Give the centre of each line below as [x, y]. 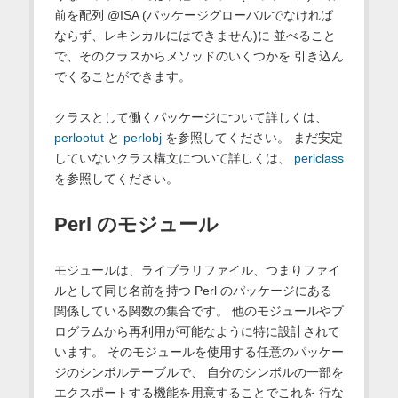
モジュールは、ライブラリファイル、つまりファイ [197, 271]
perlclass [318, 159]
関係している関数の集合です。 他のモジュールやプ [199, 311]
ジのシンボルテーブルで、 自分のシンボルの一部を [199, 373]
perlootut [79, 138]
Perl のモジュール [136, 225]
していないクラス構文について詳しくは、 [174, 159]
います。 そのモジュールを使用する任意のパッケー [199, 352]
